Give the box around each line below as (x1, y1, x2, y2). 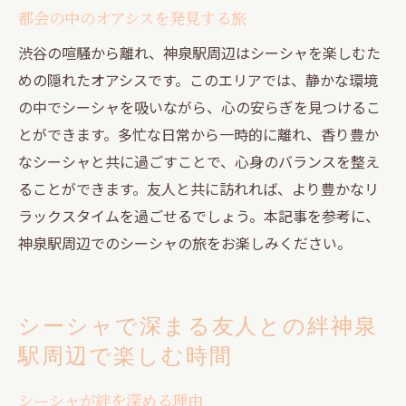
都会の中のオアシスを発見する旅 (18, 6, 246, 28)
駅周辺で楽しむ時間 (18, 337, 233, 372)
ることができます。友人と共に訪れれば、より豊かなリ (18, 177, 379, 199)
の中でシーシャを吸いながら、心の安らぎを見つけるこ (18, 95, 381, 118)
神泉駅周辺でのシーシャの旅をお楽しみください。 (18, 231, 352, 254)
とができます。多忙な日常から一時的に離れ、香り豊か (18, 122, 379, 145)
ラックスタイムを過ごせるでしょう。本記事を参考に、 (18, 204, 380, 227)
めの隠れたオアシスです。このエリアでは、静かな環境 (18, 68, 378, 91)
